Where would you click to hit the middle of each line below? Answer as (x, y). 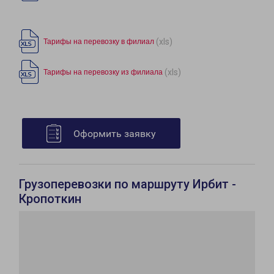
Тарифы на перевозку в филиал (99, 42)
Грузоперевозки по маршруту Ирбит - (128, 184)
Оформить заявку (115, 134)
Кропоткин (50, 199)
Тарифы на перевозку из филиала (103, 72)
